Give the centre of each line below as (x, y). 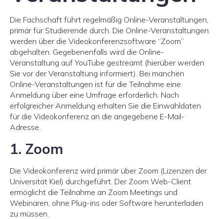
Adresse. (25, 127)
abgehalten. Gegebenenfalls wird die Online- (87, 52)
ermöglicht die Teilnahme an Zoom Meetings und (94, 192)
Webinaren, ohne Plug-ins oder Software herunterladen (107, 203)
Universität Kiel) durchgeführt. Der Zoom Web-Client (100, 181)
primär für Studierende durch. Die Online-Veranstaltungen (109, 30)
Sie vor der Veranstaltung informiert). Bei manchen (97, 73)
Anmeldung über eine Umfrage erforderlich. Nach (94, 95)
